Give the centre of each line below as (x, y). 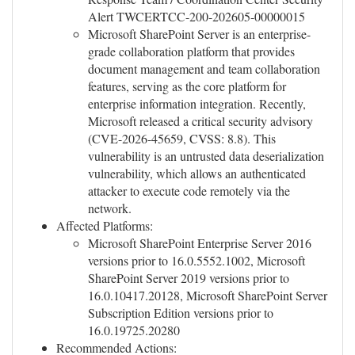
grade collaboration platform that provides (191, 51)
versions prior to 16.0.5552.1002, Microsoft (197, 260)
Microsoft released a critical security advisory (200, 121)
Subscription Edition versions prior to (181, 313)
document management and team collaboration (204, 69)
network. (110, 208)
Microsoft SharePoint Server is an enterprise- (199, 34)
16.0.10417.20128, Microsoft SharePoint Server (208, 295)
